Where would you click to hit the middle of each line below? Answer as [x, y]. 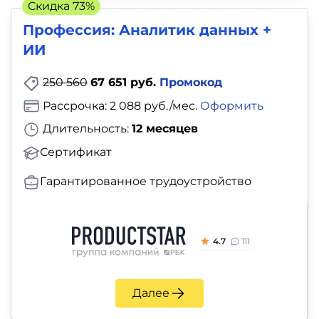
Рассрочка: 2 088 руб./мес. [120, 105]
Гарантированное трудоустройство [146, 182]
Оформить [232, 105]
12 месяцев [165, 129]
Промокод [191, 82]
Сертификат [76, 152]
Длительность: [86, 129]
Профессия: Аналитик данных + [147, 30]
